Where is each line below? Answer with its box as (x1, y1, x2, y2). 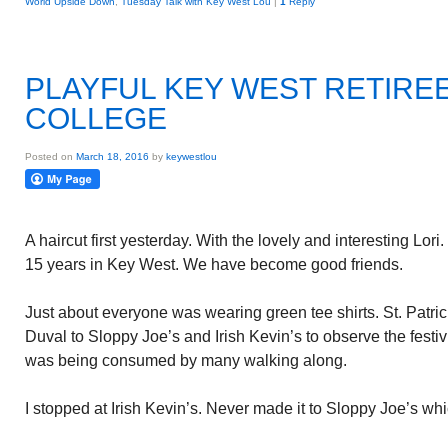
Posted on (25, 151, 76, 162)
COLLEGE (25, 102, 167, 135)
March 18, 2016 (76, 151, 149, 162)
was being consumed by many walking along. (25, 352, 347, 369)
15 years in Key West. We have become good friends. (25, 256, 403, 273)
